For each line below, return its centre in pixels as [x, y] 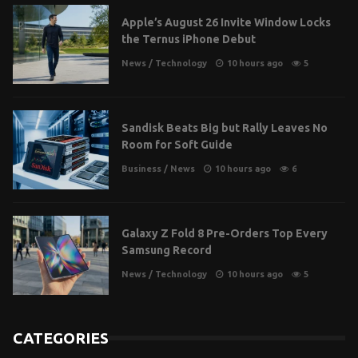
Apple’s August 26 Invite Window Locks [226, 23]
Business [141, 169]
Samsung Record [167, 251]
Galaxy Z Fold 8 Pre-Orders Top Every [225, 234]
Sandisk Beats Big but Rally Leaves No [225, 128]
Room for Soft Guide [177, 145]
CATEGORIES [61, 338]
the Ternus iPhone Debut [189, 40]
